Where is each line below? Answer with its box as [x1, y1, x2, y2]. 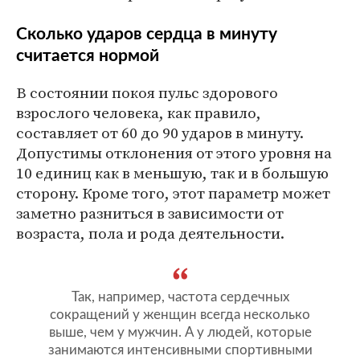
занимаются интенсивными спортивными [47, 342, 313, 357]
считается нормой [16, 47, 159, 64]
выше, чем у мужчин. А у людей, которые [48, 325, 312, 339]
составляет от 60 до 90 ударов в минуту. [16, 121, 304, 143]
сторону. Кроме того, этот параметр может [16, 182, 330, 203]
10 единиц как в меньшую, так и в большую [16, 162, 329, 183]
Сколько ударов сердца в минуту [16, 25, 277, 43]
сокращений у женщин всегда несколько [50, 307, 310, 321]
